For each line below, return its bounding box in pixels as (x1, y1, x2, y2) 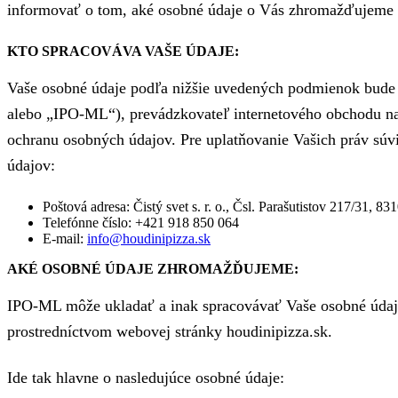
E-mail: (43, 230, 87, 246)
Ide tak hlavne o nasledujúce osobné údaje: (7, 368, 284, 386)
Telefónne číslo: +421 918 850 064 (43, 214, 239, 230)
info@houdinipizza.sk (87, 230, 211, 246)
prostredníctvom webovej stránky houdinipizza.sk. (7, 322, 332, 341)
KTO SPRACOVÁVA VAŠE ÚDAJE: (7, 43, 239, 59)
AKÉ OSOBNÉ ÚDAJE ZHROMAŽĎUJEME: (7, 260, 298, 276)
